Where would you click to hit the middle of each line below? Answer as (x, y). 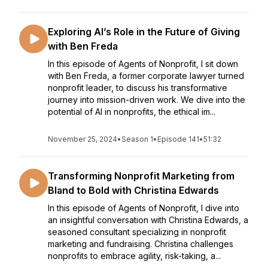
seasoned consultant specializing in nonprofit (137, 232)
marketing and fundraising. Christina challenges (141, 244)
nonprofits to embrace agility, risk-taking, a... (134, 256)
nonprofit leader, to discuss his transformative (138, 88)
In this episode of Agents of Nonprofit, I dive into (144, 208)
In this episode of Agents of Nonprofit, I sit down (143, 64)
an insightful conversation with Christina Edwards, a (148, 220)
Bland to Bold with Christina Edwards (133, 190)
